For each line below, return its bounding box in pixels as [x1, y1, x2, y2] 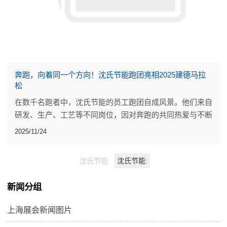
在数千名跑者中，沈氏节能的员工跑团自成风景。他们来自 [14, 98, 212, 107]
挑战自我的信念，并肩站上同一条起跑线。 [14, 123, 159, 132]
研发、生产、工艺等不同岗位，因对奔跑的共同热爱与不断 [14, 110, 212, 120]
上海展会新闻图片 [7, 205, 72, 214]
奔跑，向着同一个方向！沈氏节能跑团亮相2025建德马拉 [14, 70, 206, 80]
